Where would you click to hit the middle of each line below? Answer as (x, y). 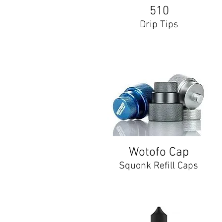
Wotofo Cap (159, 153)
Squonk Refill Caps (159, 166)
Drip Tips (159, 25)
